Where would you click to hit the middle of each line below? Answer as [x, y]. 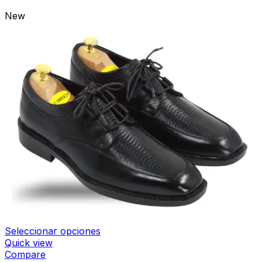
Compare [25, 254]
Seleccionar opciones [53, 231]
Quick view [29, 242]
